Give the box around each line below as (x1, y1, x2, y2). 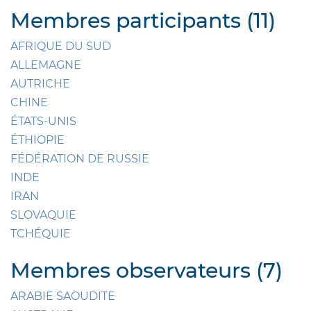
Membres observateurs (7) (10, 258, 283, 284)
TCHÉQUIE (10, 227, 71, 241)
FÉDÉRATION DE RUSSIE (10, 152, 149, 166)
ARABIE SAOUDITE (10, 289, 115, 303)
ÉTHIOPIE (10, 133, 65, 147)
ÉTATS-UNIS (10, 115, 76, 128)
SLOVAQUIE (10, 208, 76, 222)
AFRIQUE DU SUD (10, 40, 111, 53)
